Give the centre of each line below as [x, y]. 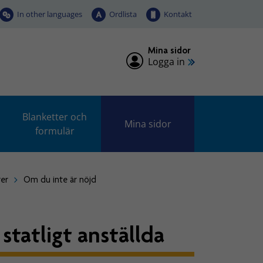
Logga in [166, 61]
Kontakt [178, 14]
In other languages [50, 14]
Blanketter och [55, 117]
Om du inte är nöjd [60, 180]
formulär [55, 131]
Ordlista [123, 14]
